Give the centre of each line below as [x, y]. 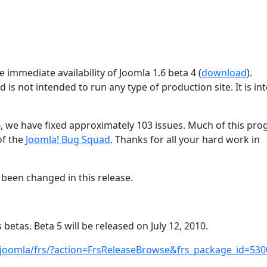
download [224, 73]
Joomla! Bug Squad [68, 139]
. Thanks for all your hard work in [185, 139]
